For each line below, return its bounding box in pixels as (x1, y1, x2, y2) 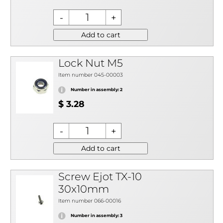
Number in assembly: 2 (71, 87, 122, 92)
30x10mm (58, 183, 109, 195)
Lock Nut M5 (58, 57, 123, 69)
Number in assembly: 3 (71, 213, 122, 218)
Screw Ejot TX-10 (58, 170, 142, 183)
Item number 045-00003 (58, 72, 123, 78)
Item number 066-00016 (58, 198, 121, 204)
